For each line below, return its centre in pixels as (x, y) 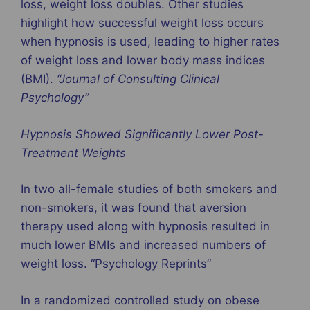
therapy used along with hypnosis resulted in (145, 227)
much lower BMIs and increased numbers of (143, 245)
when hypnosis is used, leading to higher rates (150, 42)
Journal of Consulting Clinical (139, 79)
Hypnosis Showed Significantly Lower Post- (142, 134)
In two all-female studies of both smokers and (149, 189)
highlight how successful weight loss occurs (142, 23)
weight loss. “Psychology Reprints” (116, 264)
